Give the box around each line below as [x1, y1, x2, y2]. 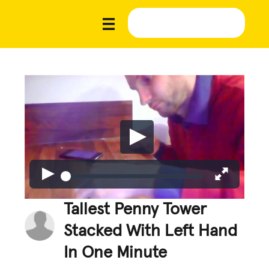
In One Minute [64, 244, 168, 261]
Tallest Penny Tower [64, 201, 207, 218]
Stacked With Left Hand [64, 222, 238, 240]
